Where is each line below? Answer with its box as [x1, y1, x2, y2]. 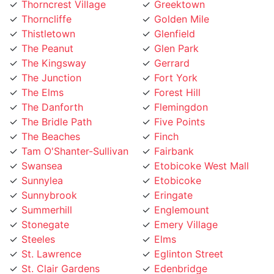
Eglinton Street [154, 232, 223, 245]
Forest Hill [154, 71, 201, 84]
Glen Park [154, 27, 199, 40]
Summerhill [21, 188, 72, 201]
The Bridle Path [21, 100, 92, 113]
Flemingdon [154, 86, 208, 98]
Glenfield [154, 12, 195, 25]
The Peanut [21, 27, 73, 40]
